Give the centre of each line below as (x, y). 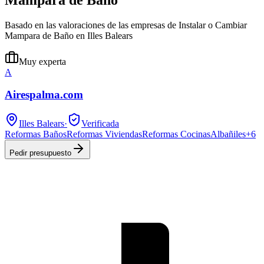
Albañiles (228, 134)
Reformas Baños (36, 134)
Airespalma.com (44, 95)
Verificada (100, 123)
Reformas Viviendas (104, 134)
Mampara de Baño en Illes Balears (69, 35)
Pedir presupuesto (40, 153)
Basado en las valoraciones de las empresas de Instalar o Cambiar (126, 25)
